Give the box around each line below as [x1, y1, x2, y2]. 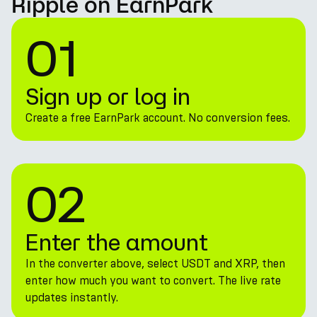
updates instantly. [25, 291, 118, 304]
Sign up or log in [25, 83, 190, 109]
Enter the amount [25, 229, 208, 255]
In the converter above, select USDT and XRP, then [25, 257, 285, 270]
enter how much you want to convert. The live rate [25, 274, 281, 287]
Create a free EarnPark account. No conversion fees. [25, 111, 290, 125]
